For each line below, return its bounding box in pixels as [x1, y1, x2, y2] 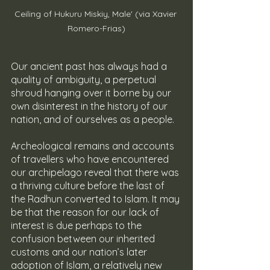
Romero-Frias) [67, 23, 125, 34]
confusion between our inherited [11, 233, 157, 245]
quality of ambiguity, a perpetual [11, 74, 159, 86]
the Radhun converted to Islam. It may [11, 193, 182, 206]
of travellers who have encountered [11, 153, 171, 166]
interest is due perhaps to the [11, 219, 144, 232]
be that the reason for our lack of [11, 206, 162, 219]
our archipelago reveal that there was [11, 166, 181, 179]
